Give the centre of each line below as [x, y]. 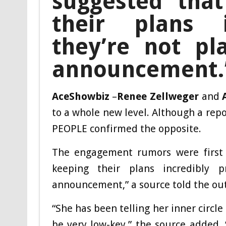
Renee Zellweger [158, 96]
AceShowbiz [80, 96]
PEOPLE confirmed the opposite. [126, 128]
